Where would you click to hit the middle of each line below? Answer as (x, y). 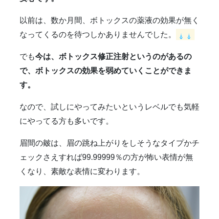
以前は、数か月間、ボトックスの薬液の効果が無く (109, 21)
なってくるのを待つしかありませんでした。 (98, 35)
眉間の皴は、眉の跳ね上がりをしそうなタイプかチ (109, 143)
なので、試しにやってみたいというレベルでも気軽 (109, 107)
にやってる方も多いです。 (66, 121)
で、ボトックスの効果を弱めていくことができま (106, 71)
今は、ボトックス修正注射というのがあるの (113, 57)
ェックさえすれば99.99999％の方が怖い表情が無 (106, 157)
